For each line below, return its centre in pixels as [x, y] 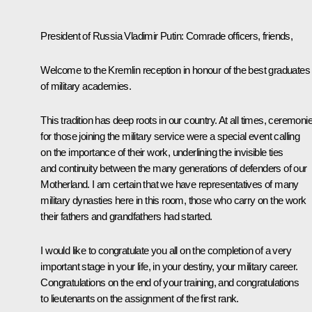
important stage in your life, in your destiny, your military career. [169, 266]
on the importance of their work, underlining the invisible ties [162, 152]
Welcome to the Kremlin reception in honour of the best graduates [175, 70]
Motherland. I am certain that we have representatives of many [170, 184]
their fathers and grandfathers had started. [126, 216]
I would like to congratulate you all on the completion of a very [166, 250]
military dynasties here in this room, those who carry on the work [173, 200]
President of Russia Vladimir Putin [111, 36]
